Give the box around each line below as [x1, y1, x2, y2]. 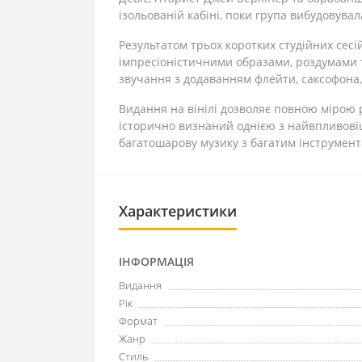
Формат [119, 314, 158, 328]
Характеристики [119, 201, 237, 221]
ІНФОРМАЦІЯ [119, 254, 194, 269]
